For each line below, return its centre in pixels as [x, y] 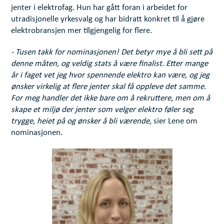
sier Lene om [176, 121]
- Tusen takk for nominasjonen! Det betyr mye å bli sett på [112, 52]
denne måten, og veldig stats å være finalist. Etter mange [110, 64]
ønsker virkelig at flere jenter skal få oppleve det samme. [109, 87]
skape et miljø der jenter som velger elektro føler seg [102, 110]
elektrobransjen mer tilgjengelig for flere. [82, 31]
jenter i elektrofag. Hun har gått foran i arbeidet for [99, 8]
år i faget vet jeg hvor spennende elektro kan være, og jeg [110, 75]
